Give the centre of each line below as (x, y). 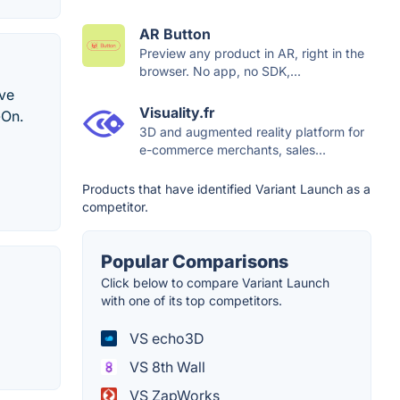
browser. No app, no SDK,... (220, 71)
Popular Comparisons (195, 261)
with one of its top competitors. (192, 300)
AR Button (175, 33)
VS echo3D (165, 338)
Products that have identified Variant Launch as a (226, 188)
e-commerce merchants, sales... (233, 149)
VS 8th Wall (166, 367)
